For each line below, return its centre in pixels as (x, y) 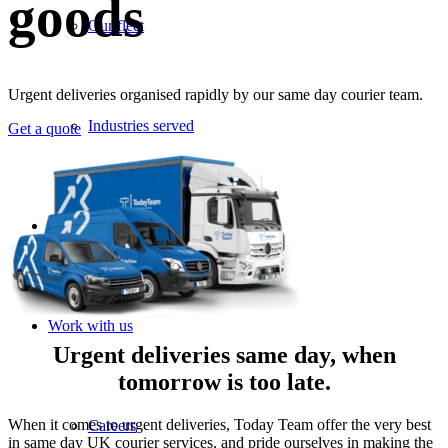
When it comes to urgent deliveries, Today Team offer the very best (219, 424)
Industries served (141, 125)
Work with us (90, 325)
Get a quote (44, 128)
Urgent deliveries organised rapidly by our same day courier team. (215, 94)
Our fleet (116, 25)
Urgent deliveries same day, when (224, 354)
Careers (112, 425)
